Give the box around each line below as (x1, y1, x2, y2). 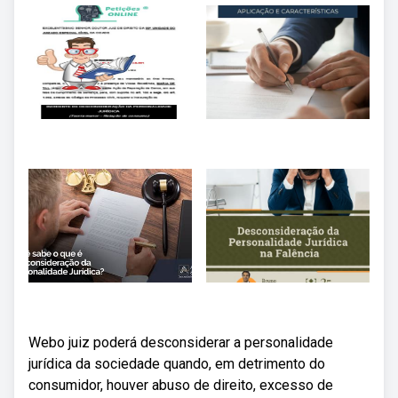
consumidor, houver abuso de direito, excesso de (28, 377, 333, 394)
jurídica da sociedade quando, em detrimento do (28, 355, 325, 372)
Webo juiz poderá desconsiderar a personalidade (28, 334, 333, 351)
